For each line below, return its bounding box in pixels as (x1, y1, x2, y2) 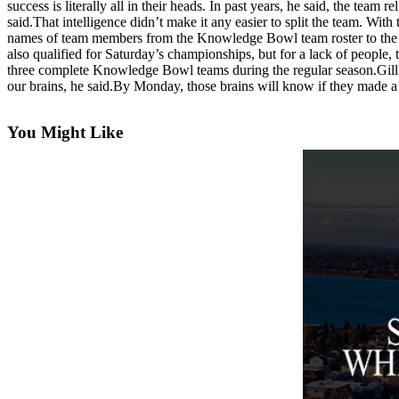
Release (85, 352, 139, 370)
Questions (85, 26, 157, 45)
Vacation (85, 152, 150, 171)
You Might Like (7, 122, 123, 142)
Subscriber (85, 99, 164, 118)
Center (85, 118, 134, 137)
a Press (85, 332, 136, 351)
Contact (85, 60, 143, 78)
